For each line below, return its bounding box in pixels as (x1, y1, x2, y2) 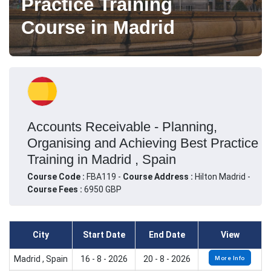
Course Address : (123, 171, 195, 181)
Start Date (82, 230, 125, 240)
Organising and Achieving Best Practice (27, 135, 258, 151)
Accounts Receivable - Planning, (27, 119, 217, 134)
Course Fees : (27, 184, 82, 194)
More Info (215, 254, 245, 261)
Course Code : (27, 171, 87, 181)
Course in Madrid (21, 16, 175, 38)
